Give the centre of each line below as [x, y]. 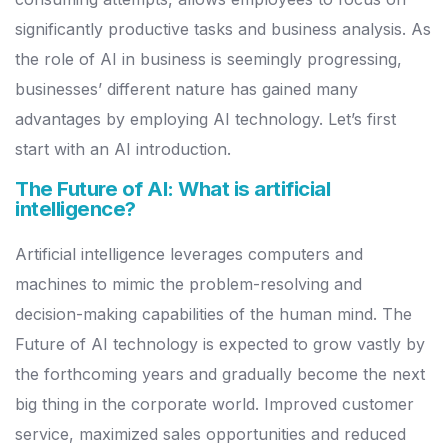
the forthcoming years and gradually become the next [220, 374]
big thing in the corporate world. [139, 404]
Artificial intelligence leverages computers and [189, 254]
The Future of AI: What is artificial [172, 189]
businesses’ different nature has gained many [186, 89]
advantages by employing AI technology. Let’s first [205, 119]
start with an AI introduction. [125, 149]
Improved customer [339, 404]
